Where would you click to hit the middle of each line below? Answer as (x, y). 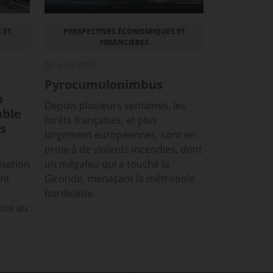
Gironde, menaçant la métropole (120, 178)
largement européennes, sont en (120, 134)
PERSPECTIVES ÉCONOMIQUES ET (124, 31)
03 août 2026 (71, 65)
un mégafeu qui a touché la (107, 164)
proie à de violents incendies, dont (123, 149)
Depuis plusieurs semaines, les (115, 105)
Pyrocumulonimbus (104, 84)
